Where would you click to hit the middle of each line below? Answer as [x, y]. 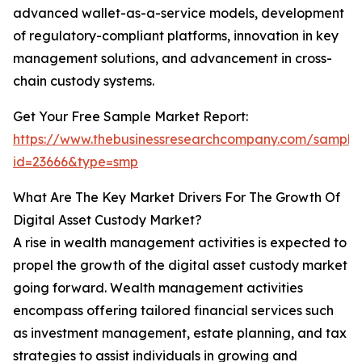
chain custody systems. [84, 81]
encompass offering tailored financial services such [173, 311]
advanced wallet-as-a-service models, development [179, 13]
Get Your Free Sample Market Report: [130, 117]
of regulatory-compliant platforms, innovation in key [176, 36]
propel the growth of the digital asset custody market [180, 265]
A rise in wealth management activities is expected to [180, 243]
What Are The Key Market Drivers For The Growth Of [177, 198]
